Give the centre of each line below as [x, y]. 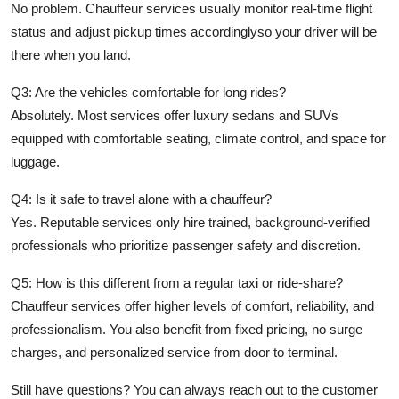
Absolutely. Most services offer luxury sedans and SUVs [175, 116]
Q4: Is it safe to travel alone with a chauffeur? [141, 199]
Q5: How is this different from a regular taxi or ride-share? [177, 283]
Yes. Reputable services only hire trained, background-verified [190, 223]
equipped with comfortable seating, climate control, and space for [198, 139]
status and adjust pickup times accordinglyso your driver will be [194, 32]
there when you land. [71, 55]
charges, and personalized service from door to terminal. [174, 353]
